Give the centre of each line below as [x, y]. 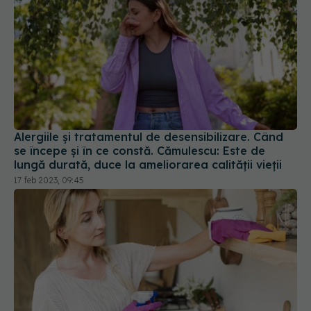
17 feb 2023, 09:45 [49, 180]
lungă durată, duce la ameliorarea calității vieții [148, 164]
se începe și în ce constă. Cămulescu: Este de [140, 150]
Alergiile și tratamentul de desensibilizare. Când [149, 136]
